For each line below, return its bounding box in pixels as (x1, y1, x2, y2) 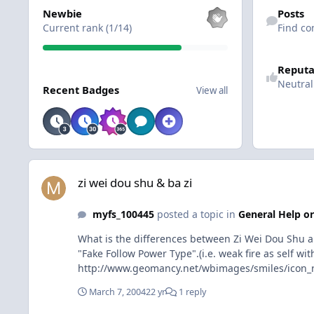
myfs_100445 (92, 207, 154, 221)
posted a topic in (153, 207, 238, 221)
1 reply (177, 285, 206, 298)
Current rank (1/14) (42, 21, 132, 35)
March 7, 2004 (89, 285, 146, 298)
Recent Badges (42, 83, 119, 97)
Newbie (42, 6, 82, 21)
